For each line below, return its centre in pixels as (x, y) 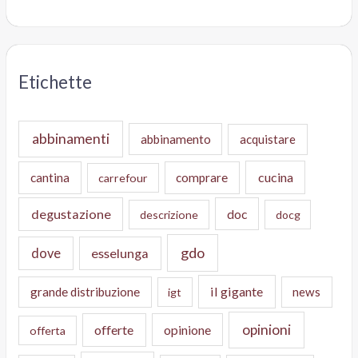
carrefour (123, 177)
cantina (50, 177)
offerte (114, 330)
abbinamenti (70, 139)
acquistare (267, 139)
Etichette (56, 82)
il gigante (237, 292)
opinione (187, 330)
